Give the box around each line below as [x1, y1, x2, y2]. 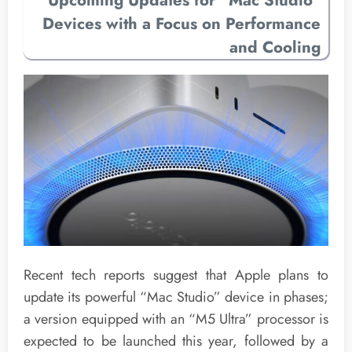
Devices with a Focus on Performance [42, 12, 321, 36]
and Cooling [229, 35, 321, 60]
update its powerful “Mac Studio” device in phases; [24, 286, 328, 307]
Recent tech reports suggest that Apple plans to [24, 264, 328, 285]
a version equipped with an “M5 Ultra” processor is [24, 308, 328, 329]
